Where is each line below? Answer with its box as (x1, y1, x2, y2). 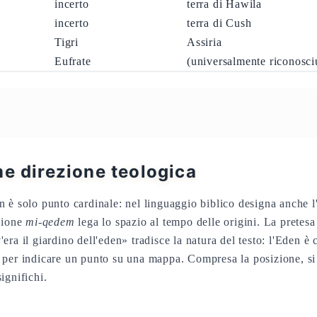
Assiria (187, 36, 222, 48)
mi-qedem (25, 216, 75, 228)
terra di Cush (187, 17, 252, 29)
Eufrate (54, 55, 91, 67)
